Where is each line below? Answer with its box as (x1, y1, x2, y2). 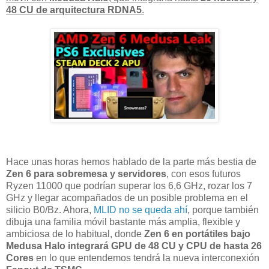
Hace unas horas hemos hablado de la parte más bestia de (6, 157, 256, 168)
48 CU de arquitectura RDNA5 (6, 4, 142, 15)
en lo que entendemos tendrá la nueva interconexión (34, 253, 259, 264)
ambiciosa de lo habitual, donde (6, 229, 144, 240)
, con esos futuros (166, 169, 241, 180)
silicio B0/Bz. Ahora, (6, 205, 94, 216)
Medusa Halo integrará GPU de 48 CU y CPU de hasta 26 (6, 241, 262, 252)
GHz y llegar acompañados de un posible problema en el (6, 193, 248, 204)
